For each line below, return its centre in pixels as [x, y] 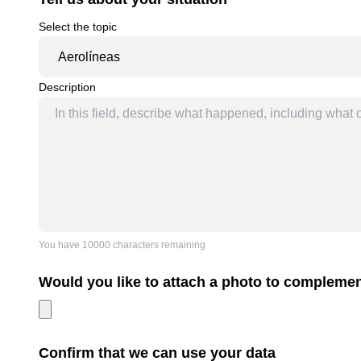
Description [67, 87]
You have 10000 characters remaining [122, 245]
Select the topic [78, 27]
